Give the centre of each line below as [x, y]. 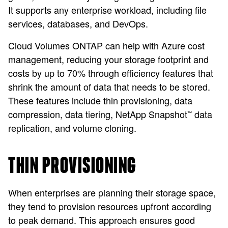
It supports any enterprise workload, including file [107, 10]
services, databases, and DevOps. [78, 23]
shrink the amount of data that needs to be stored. [109, 87]
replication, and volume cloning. [72, 128]
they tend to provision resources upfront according [110, 206]
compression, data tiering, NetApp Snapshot [98, 114]
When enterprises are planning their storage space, [112, 192]
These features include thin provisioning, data [100, 100]
